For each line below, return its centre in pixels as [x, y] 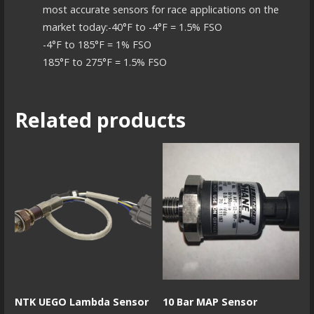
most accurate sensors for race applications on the [161, 9]
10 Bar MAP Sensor [210, 301]
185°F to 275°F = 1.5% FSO [104, 62]
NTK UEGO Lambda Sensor [81, 301]
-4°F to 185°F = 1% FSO [97, 44]
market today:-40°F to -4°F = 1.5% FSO [132, 27]
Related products [100, 119]
